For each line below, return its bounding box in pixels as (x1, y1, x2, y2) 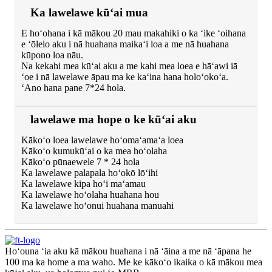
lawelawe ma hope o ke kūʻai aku (30, 113, 197, 126)
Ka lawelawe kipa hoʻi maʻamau (21, 178, 146, 189)
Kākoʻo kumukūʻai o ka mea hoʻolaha (21, 146, 167, 157)
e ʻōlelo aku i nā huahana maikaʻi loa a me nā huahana (21, 39, 229, 50)
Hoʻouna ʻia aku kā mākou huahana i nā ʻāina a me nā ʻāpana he (5, 246, 251, 257)
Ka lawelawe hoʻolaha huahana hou (21, 189, 159, 200)
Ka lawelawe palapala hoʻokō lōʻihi (21, 168, 158, 178)
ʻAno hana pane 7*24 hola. (21, 83, 126, 93)
